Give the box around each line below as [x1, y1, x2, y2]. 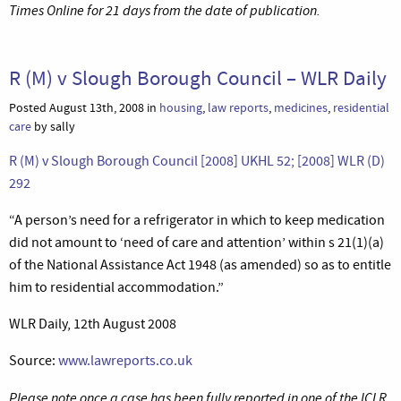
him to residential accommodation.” [9, 277, 224, 296]
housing [159, 98, 202, 116]
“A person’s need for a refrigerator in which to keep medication [9, 210, 385, 229]
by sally [31, 117, 75, 135]
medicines [274, 98, 328, 116]
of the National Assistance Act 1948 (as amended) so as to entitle [9, 255, 391, 274]
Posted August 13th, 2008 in [9, 98, 159, 116]
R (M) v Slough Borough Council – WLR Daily [9, 64, 387, 91]
